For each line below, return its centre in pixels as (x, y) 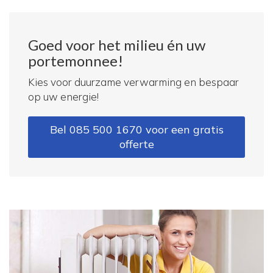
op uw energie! (63, 97)
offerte (136, 144)
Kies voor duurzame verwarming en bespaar (133, 82)
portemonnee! (76, 61)
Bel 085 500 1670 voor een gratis (136, 130)
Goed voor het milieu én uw (117, 45)
